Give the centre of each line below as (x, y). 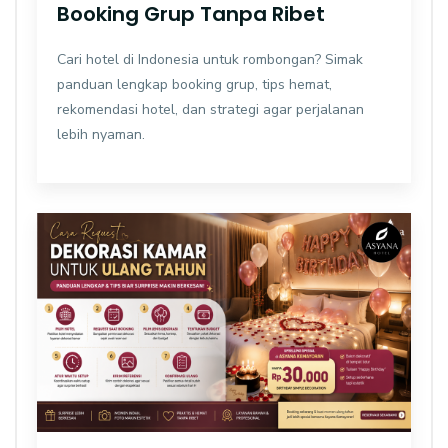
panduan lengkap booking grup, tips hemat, (194, 85)
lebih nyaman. (101, 135)
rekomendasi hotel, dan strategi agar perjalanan (210, 110)
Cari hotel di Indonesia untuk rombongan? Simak (210, 60)
